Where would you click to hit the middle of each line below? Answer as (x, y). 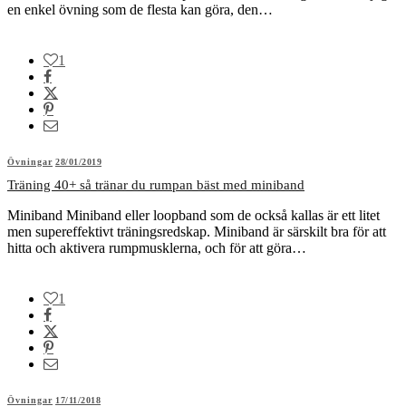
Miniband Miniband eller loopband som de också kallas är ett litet (193, 215)
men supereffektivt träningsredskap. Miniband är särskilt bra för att (197, 231)
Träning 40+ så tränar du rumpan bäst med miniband (156, 184)
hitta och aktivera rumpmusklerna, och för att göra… (157, 247)
